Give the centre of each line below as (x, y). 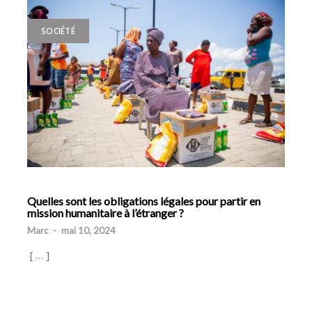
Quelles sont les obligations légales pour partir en (144, 201)
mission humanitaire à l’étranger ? (106, 213)
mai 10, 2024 (88, 231)
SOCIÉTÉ (58, 31)
